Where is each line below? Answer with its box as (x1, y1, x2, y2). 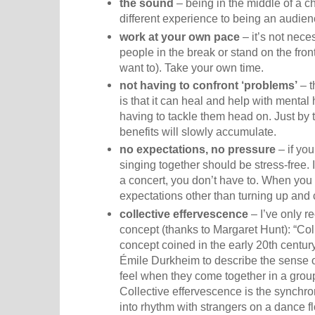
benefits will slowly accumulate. (120, 124, 276, 138)
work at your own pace (120, 30, 240, 43)
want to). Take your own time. (120, 60, 264, 74)
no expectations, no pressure (120, 143, 276, 156)
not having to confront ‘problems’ (120, 78, 297, 91)
